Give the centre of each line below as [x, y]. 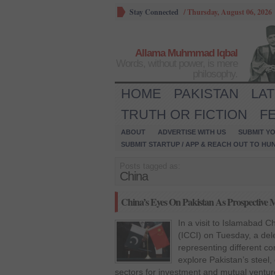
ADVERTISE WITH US [192, 132]
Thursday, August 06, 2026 [230, 12]
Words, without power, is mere [177, 64]
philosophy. [215, 74]
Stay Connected [154, 12]
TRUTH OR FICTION [184, 114]
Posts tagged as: [150, 166]
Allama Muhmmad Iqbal [186, 53]
